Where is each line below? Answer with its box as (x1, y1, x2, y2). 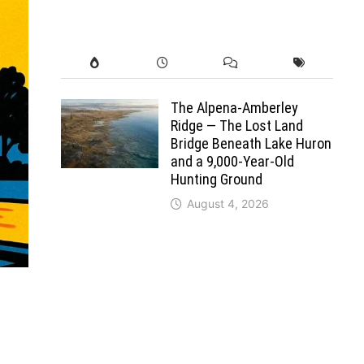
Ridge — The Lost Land (170, 116, 303, 134)
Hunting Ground (170, 170, 262, 188)
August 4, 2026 (186, 196, 269, 210)
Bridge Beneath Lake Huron (170, 134, 331, 152)
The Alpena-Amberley (170, 98, 298, 116)
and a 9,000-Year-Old (170, 152, 294, 170)
